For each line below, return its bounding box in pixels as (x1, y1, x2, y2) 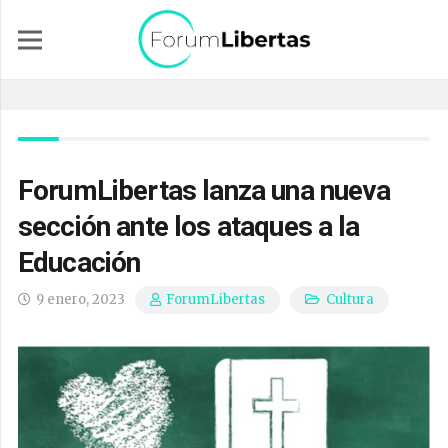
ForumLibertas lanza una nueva (18, 174, 391, 207)
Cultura (325, 291, 374, 308)
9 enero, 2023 (36, 291, 126, 308)
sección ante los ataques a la (18, 210, 360, 243)
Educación (18, 246, 141, 279)
